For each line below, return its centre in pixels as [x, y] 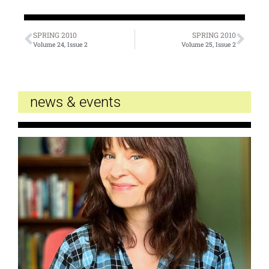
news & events [75, 102]
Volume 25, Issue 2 [209, 45]
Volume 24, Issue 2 [60, 45]
